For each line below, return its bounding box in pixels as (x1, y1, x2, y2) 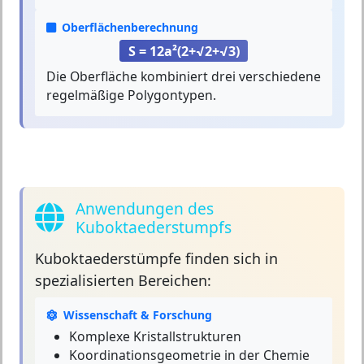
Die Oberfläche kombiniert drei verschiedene (46, 67, 321, 86)
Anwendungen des (76, 197, 214, 220)
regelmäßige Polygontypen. (46, 86, 216, 105)
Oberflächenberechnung (62, 19, 198, 35)
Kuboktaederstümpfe (35, 249, 181, 269)
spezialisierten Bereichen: (35, 271, 211, 291)
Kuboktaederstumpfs (76, 216, 232, 239)
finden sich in (181, 249, 278, 269)
